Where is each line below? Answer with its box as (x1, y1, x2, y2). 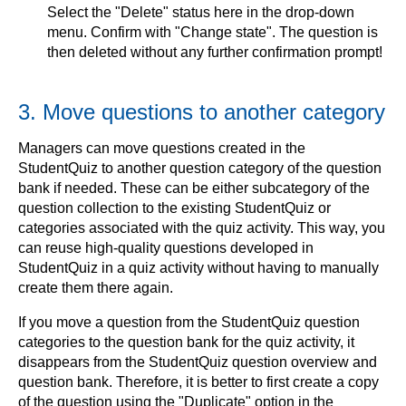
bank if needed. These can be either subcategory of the (18, 180, 370, 197)
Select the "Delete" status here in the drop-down (47, 5, 354, 21)
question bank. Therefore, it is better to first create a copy (18, 374, 379, 391)
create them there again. (18, 280, 173, 296)
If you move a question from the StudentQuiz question (18, 314, 360, 331)
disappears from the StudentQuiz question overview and (18, 354, 377, 371)
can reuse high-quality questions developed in (18, 240, 314, 256)
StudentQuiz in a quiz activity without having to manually (18, 260, 379, 276)
